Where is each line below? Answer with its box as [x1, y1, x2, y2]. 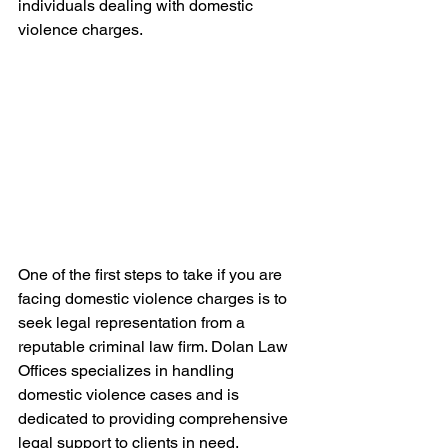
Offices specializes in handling [18, 360, 238, 380]
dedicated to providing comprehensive [18, 408, 292, 428]
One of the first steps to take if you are [18, 264, 286, 284]
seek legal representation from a [18, 312, 249, 332]
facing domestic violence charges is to [18, 288, 291, 308]
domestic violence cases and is [18, 384, 243, 404]
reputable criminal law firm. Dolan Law [18, 336, 292, 356]
